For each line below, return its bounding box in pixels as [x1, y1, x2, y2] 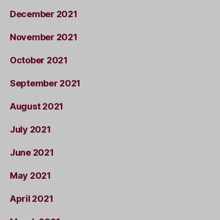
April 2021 [10, 193, 54, 204]
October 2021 [10, 55, 68, 65]
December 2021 [10, 8, 78, 19]
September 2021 [10, 78, 81, 88]
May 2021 [10, 170, 51, 181]
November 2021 [10, 31, 78, 42]
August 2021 [10, 101, 64, 111]
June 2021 [10, 147, 54, 158]
